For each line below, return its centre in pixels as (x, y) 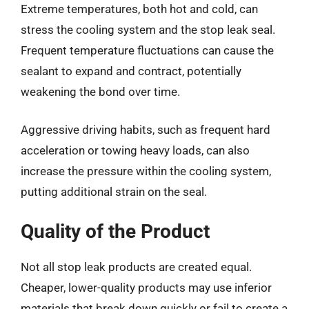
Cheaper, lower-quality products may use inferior (146, 287)
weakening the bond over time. (100, 91)
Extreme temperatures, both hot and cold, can (139, 9)
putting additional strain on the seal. (114, 192)
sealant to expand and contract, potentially (131, 71)
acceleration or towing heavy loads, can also (135, 150)
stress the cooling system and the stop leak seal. (148, 29)
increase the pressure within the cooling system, (146, 171)
